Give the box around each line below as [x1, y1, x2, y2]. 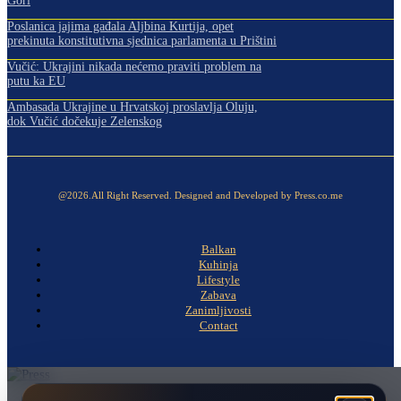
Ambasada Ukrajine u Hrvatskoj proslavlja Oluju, [7, 100, 258, 114]
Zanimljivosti [185, 303, 252, 317]
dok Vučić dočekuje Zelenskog [7, 115, 162, 128]
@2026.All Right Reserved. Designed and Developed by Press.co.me [58, 190, 343, 200]
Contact [199, 319, 238, 332]
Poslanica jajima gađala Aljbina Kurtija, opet [7, 20, 234, 33]
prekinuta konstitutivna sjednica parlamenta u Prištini [7, 34, 277, 47]
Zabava [200, 288, 236, 302]
